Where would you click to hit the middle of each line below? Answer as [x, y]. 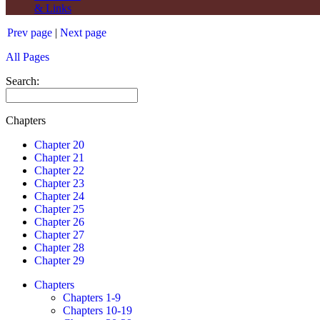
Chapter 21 [59, 157]
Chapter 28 [59, 247]
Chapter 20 [59, 145]
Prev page [30, 32]
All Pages [27, 57]
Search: [22, 81]
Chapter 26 [59, 222]
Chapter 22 [59, 170]
